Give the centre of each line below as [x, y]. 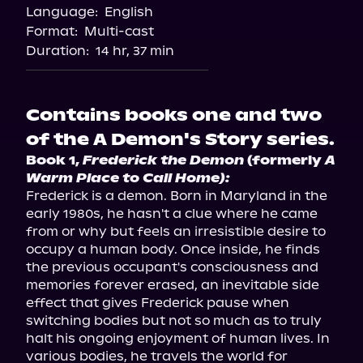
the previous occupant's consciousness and [172, 267]
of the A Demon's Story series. [180, 139]
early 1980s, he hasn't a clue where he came [172, 214]
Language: [62, 12]
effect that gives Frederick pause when [158, 303]
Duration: [58, 51]
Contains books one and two [174, 115]
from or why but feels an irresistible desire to [176, 231]
